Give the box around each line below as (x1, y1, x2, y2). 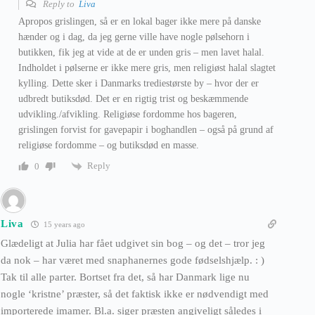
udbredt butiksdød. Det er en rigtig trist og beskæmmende (18, 94, 248, 105)
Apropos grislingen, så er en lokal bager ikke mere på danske (18, 16, 261, 27)
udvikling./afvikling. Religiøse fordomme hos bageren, (18, 109, 237, 120)
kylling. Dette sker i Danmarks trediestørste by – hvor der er (18, 78, 259, 89)
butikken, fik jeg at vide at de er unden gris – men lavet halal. (18, 47, 264, 58)
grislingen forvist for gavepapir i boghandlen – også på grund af (18, 124, 274, 136)
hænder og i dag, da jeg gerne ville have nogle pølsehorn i (18, 32, 250, 43)
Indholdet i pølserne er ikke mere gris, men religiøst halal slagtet (18, 63, 276, 74)
